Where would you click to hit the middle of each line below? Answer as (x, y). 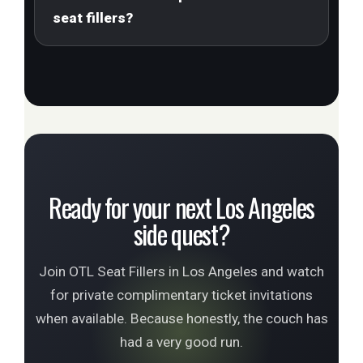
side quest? (181, 234)
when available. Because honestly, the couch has (181, 318)
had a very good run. (181, 342)
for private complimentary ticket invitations (181, 295)
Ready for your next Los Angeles (181, 207)
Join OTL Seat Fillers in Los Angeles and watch (181, 271)
